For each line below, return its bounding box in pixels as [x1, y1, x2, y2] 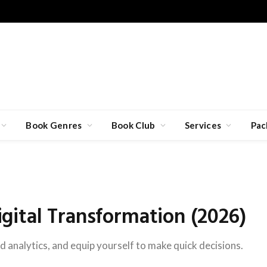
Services [184, 120, 222, 131]
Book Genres [26, 120, 82, 131]
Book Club [111, 120, 156, 131]
